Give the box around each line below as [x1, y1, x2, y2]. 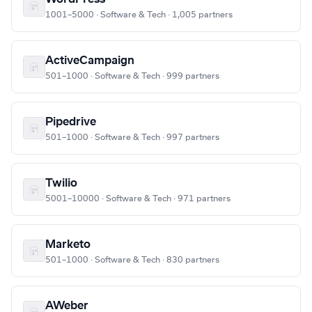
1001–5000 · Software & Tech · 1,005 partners [45, 10, 233, 19]
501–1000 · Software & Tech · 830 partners [45, 256, 219, 265]
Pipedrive [45, 116, 96, 128]
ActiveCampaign [45, 55, 134, 67]
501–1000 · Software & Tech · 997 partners [45, 133, 219, 142]
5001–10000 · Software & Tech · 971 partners [45, 194, 231, 203]
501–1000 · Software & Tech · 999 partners [45, 72, 219, 81]
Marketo [45, 239, 91, 251]
